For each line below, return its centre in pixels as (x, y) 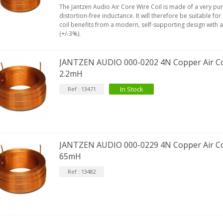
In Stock (131, 89)
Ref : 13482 (82, 171)
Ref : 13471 (82, 89)
